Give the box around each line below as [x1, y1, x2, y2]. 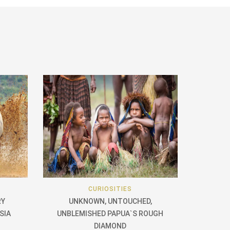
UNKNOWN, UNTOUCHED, [68, 197, 152, 205]
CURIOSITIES [88, 185, 132, 193]
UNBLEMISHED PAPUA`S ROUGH [57, 209, 164, 218]
